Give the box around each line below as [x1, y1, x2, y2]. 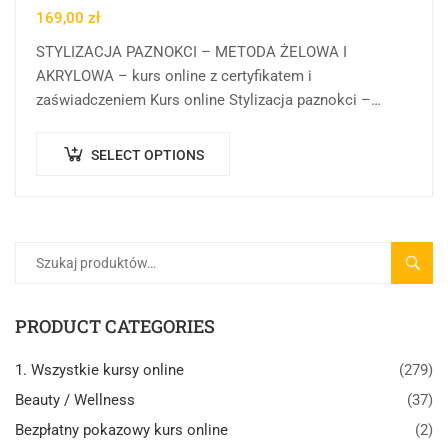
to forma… [36, 138, 104, 157]
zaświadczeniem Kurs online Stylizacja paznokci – [36, 90, 371, 109]
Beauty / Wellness [15, 390, 135, 409]
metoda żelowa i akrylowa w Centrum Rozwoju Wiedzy [36, 114, 398, 133]
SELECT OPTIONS [91, 146, 204, 163]
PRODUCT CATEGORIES [15, 313, 215, 338]
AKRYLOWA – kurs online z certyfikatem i [36, 66, 312, 85]
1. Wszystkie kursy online [15, 360, 184, 379]
